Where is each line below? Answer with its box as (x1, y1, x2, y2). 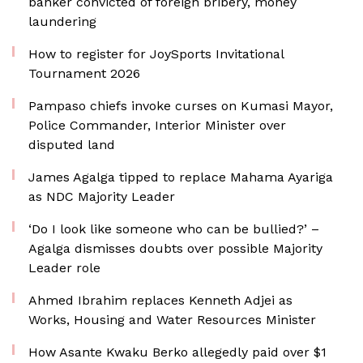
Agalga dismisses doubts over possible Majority (28, 241, 322, 256)
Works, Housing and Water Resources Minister (28, 312, 316, 327)
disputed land (28, 137, 115, 152)
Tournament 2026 (28, 66, 140, 81)
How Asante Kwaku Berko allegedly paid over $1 (28, 344, 327, 360)
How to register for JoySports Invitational (28, 46, 284, 62)
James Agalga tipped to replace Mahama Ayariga (28, 169, 333, 185)
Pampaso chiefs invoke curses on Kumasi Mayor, (28, 98, 333, 113)
